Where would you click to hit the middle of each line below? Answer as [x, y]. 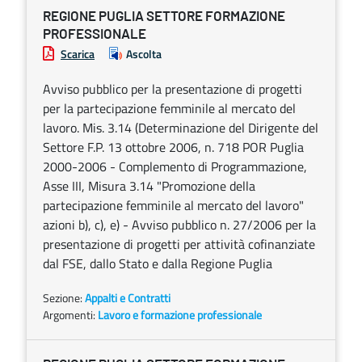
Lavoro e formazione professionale [180, 315]
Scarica [78, 54]
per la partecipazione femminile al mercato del [169, 108]
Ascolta [144, 54]
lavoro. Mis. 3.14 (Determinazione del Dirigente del [181, 128]
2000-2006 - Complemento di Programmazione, [175, 166]
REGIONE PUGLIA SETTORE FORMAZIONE [164, 17]
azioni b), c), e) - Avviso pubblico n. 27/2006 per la [179, 225]
